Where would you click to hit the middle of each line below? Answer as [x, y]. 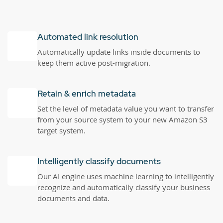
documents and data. [73, 198]
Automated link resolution [88, 37]
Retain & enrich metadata [87, 93]
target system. [61, 130]
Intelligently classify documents [99, 161]
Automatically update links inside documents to [119, 52]
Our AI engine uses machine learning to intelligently [126, 176]
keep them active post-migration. [94, 62]
